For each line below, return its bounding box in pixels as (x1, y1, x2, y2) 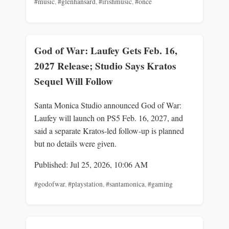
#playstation (68, 179, 103, 189)
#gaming (148, 179, 173, 189)
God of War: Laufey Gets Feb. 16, (34, 43, 177, 58)
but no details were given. (34, 138, 117, 149)
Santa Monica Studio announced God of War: (34, 99, 181, 110)
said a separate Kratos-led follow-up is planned (34, 125, 184, 136)
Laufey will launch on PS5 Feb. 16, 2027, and (34, 112, 183, 123)
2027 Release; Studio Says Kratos (34, 58, 176, 73)
